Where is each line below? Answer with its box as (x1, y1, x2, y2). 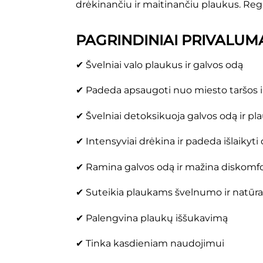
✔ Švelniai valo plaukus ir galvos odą (75, 59, 243, 71)
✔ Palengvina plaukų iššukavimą (75, 212, 228, 224)
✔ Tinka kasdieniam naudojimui (75, 238, 224, 249)
